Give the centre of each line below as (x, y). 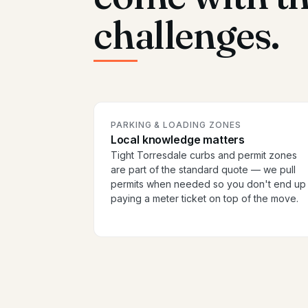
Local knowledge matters (178, 140)
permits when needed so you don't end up (208, 184)
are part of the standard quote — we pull (203, 170)
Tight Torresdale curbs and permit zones (203, 155)
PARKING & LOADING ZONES (176, 125)
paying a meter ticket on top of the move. (204, 199)
